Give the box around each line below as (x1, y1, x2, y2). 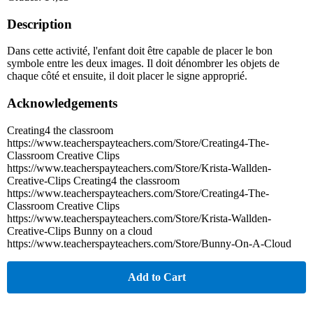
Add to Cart (127, 270, 186, 283)
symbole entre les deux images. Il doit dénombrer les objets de (7, 57, 279, 70)
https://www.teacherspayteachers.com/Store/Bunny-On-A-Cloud (7, 237, 291, 249)
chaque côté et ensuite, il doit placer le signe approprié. (7, 70, 247, 82)
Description (7, 16, 72, 31)
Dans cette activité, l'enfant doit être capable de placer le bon (7, 45, 272, 57)
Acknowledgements (7, 96, 117, 111)
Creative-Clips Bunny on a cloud (7, 224, 152, 237)
